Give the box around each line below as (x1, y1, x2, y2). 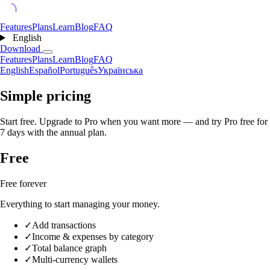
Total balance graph (32, 242, 107, 253)
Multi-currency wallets (32, 254, 118, 265)
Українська (98, 65, 143, 75)
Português (60, 65, 98, 75)
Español (29, 65, 60, 75)
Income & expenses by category (32, 231, 154, 242)
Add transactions (32, 219, 96, 230)
